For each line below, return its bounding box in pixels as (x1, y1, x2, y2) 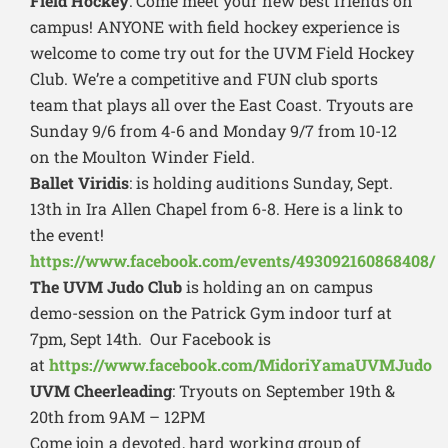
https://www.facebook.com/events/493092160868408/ (30, 250, 435, 272)
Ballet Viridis (30, 172, 129, 194)
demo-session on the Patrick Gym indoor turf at (30, 302, 392, 324)
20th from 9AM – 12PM (30, 406, 205, 428)
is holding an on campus (182, 276, 373, 298)
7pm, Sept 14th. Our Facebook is (30, 328, 271, 350)
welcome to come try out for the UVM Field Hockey (30, 42, 414, 64)
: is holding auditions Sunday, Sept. (129, 172, 393, 194)
